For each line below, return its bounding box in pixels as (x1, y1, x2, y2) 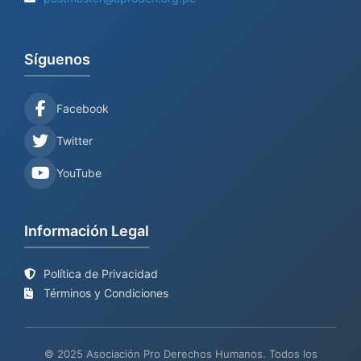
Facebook (56, 102, 109, 115)
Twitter (56, 134, 93, 147)
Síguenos (24, 51, 90, 68)
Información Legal (24, 222, 149, 239)
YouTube (56, 166, 102, 180)
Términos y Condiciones (40, 286, 168, 300)
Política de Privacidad (40, 267, 158, 280)
